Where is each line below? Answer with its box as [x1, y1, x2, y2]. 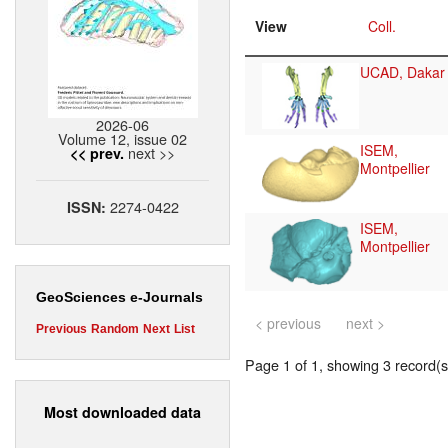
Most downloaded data [44, 401, 201, 422]
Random [91, 322, 139, 337]
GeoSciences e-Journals [36, 289, 203, 306]
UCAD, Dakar [360, 62, 445, 83]
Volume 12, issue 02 [58, 128, 187, 150]
